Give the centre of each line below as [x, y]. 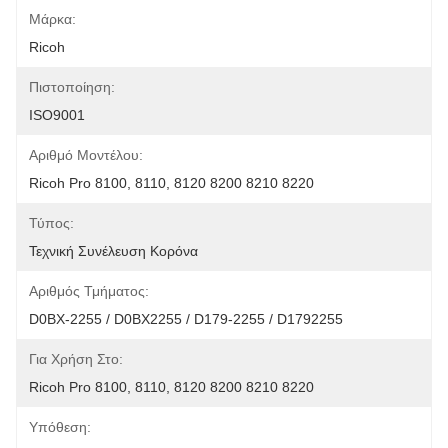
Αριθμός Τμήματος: [89, 291]
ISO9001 [57, 115]
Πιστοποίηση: [72, 87]
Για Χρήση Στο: [76, 359]
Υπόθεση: [60, 427]
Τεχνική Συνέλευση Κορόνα [113, 251]
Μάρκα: [52, 19]
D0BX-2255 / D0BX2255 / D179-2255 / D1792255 [186, 319]
